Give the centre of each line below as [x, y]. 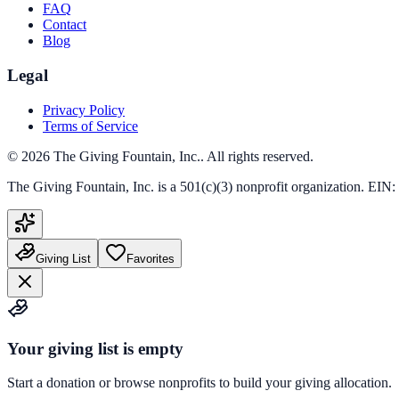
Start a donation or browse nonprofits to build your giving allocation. [199, 383]
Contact [65, 25]
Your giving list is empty [95, 348]
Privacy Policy [84, 110]
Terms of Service [90, 126]
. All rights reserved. [257, 156]
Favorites [151, 258]
